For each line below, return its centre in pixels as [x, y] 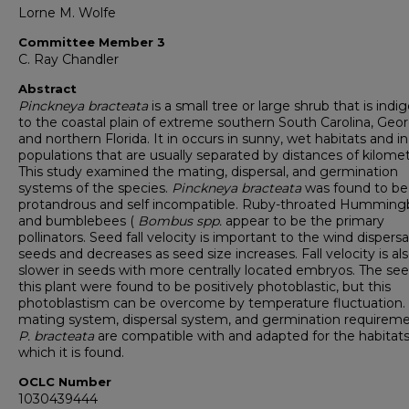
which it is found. [71, 353]
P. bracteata [58, 336]
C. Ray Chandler [68, 60]
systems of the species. [95, 189]
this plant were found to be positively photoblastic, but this [204, 287]
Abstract [47, 89]
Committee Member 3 [92, 42]
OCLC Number [65, 382]
